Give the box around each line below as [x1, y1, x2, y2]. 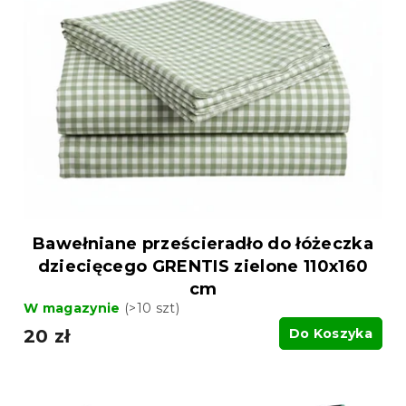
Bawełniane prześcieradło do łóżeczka [33, 233, 373, 254]
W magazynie [24, 299, 124, 316]
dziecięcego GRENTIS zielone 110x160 [37, 256, 369, 276]
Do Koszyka [288, 324, 372, 342]
